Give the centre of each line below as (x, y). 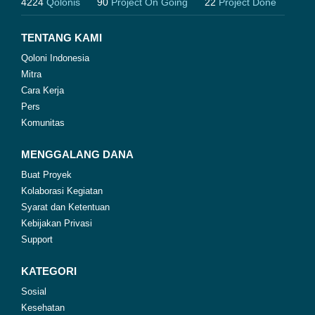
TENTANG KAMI (62, 37)
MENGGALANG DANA (77, 154)
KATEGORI (49, 271)
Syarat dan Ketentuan (65, 207)
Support (37, 239)
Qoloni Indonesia (55, 58)
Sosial (34, 291)
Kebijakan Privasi (57, 223)
